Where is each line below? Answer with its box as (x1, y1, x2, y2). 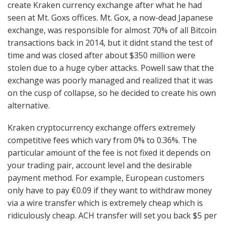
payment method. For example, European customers (8, 172, 204, 184)
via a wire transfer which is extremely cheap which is (8, 197, 203, 209)
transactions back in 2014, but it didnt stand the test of (8, 37, 213, 48)
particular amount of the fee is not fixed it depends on (8, 147, 210, 159)
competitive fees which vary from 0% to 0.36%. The (8, 135, 197, 146)
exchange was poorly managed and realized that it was (8, 74, 213, 86)
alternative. (8, 99, 50, 111)
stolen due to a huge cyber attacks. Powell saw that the (8, 62, 214, 73)
